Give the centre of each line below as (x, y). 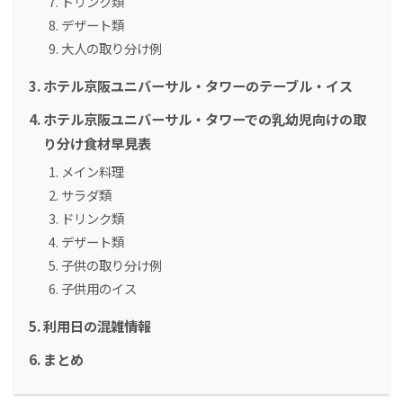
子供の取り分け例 (112, 265)
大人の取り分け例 (112, 49)
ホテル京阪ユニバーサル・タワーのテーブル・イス (198, 86)
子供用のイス (99, 289)
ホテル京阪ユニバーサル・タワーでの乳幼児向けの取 (205, 119)
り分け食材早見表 (97, 143)
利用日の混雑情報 (97, 326)
